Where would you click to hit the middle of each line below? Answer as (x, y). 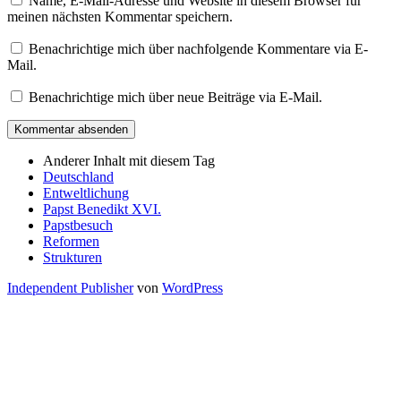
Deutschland (78, 177)
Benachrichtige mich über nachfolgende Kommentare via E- (198, 49)
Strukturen (73, 258)
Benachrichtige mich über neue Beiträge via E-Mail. (175, 98)
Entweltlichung (86, 193)
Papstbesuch (78, 226)
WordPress (192, 288)
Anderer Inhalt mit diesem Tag (129, 161)
